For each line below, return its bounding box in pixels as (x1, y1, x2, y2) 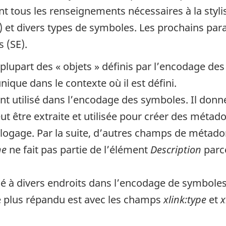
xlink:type (163, 193, 206, 207)
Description (150, 143, 201, 157)
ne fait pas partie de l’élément (7, 143, 150, 157)
